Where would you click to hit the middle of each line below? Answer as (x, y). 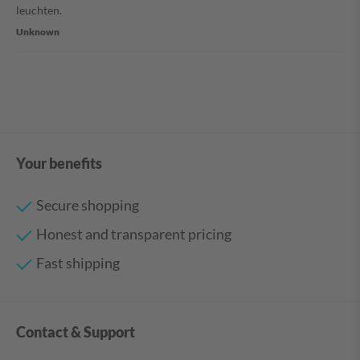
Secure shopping (88, 205)
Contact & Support (76, 333)
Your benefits (59, 164)
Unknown (38, 32)
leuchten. (39, 10)
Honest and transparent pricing (134, 234)
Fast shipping (78, 263)
